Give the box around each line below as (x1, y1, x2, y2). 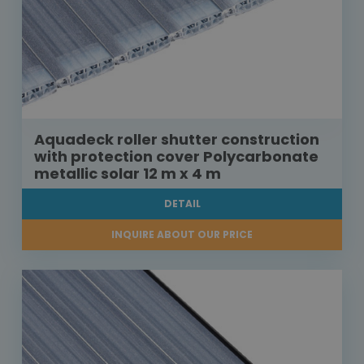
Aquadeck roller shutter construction (34, 129, 319, 150)
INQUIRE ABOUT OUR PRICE (111, 227, 253, 242)
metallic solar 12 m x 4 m (34, 163, 221, 184)
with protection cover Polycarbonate (34, 146, 318, 167)
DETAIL (163, 197, 201, 211)
